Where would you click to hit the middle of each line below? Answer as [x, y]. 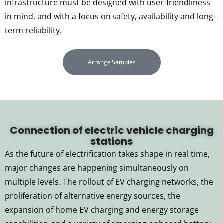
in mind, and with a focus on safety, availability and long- [110, 17]
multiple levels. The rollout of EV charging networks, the [109, 182]
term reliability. [33, 31]
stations [111, 142]
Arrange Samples [111, 62]
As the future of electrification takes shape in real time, [107, 154]
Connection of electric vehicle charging [111, 131]
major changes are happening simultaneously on [97, 168]
